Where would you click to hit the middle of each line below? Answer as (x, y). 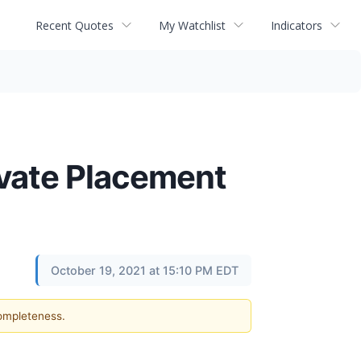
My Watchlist (192, 25)
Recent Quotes (75, 25)
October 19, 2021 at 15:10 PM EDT (145, 270)
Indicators (297, 25)
